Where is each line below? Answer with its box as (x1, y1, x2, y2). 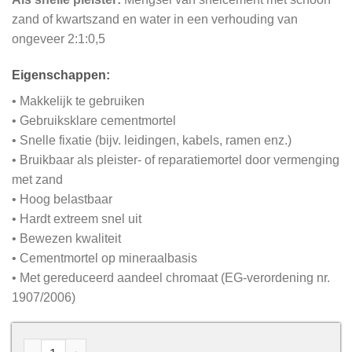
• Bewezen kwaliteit (12, 231, 121, 245)
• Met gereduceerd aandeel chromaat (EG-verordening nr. (12, 270, 330, 284)
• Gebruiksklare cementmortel (12, 113, 176, 127)
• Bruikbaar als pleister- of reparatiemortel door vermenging (12, 152, 339, 167)
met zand (12, 172, 63, 186)
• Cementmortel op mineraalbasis (12, 251, 197, 265)
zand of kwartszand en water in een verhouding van (12, 12, 298, 26)
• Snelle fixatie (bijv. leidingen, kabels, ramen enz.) (12, 133, 291, 147)
